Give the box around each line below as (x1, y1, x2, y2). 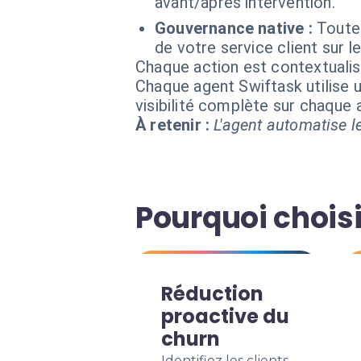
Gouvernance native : (155, 19, 313, 38)
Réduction (161, 280, 263, 307)
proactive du (161, 303, 289, 330)
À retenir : (135, 115, 210, 135)
